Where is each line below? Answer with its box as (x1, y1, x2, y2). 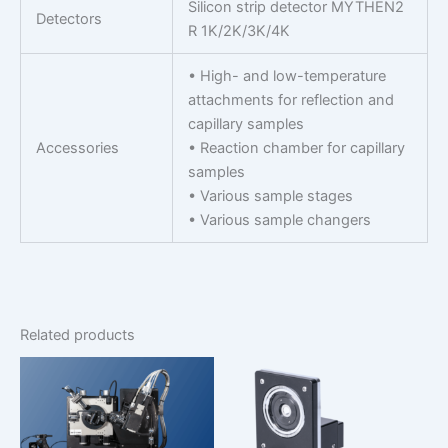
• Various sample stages (187, 186, 353, 205)
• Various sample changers (187, 210, 371, 229)
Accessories (35, 138, 119, 157)
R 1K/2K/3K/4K (187, 21, 290, 40)
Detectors (35, 9, 102, 28)
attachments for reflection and (187, 90, 394, 109)
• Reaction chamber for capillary (187, 138, 405, 157)
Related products (20, 326, 135, 345)
